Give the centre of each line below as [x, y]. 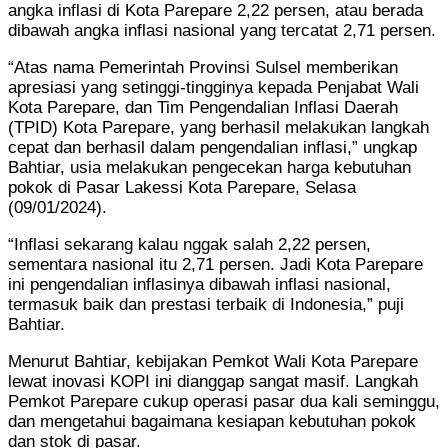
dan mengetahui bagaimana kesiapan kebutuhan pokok [212, 421]
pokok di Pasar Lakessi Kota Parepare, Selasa [182, 187]
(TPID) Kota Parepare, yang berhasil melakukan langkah [218, 127]
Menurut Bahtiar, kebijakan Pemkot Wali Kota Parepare [213, 361]
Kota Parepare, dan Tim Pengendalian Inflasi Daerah [203, 107]
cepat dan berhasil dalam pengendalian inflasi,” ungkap [212, 147]
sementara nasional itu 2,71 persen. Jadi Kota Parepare [215, 264]
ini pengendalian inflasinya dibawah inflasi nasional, [199, 284]
